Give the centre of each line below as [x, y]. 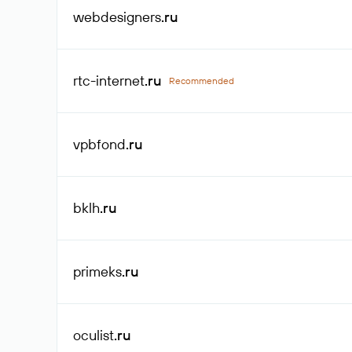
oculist [93, 335]
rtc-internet [109, 81]
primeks [97, 271]
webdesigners [117, 17]
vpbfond [99, 144]
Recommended [202, 81]
